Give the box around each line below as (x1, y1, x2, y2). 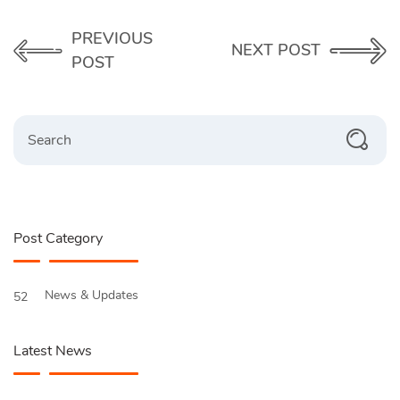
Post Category (13, 228, 103, 248)
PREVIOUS (71, 27, 153, 49)
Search (12, 114, 45, 129)
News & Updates (45, 286, 142, 304)
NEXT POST (231, 39, 321, 62)
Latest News (13, 340, 92, 361)
